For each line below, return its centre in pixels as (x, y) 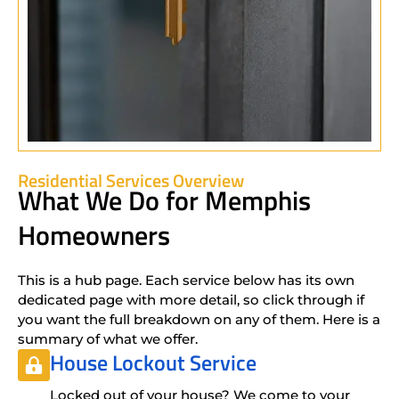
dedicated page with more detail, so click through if (191, 299)
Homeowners (94, 235)
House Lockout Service (153, 362)
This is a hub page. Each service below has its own (186, 280)
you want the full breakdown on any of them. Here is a (199, 319)
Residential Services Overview (131, 180)
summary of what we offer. (108, 338)
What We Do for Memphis (164, 200)
